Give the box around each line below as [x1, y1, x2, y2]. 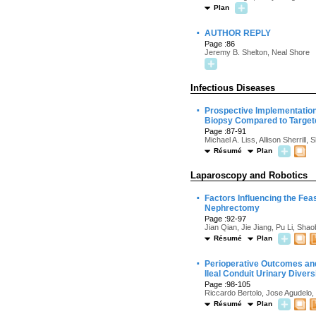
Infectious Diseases [190, 83, 275, 93]
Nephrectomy [205, 203, 260, 213]
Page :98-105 [205, 280, 250, 288]
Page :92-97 [205, 214, 246, 223]
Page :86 [205, 39, 235, 48]
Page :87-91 [205, 127, 246, 135]
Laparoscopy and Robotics [190, 170, 308, 181]
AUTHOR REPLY [205, 28, 271, 38]
